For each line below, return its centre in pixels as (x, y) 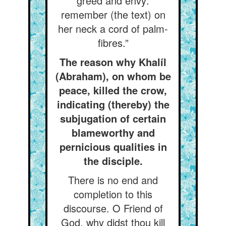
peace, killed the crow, (113, 90)
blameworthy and (113, 132)
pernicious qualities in (113, 147)
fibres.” (113, 43)
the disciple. (113, 161)
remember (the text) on (113, 14)
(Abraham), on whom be (113, 76)
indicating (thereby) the (113, 104)
